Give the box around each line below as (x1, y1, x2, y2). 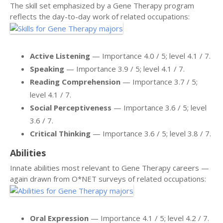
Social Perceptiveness (30, 102, 111, 112)
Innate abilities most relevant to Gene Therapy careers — (10, 162, 209, 173)
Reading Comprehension (30, 76, 120, 87)
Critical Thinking (30, 128, 91, 138)
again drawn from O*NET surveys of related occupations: (10, 173, 206, 184)
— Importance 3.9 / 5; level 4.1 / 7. (64, 63, 185, 74)
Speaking (30, 63, 64, 74)
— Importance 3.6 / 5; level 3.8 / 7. (91, 128, 211, 138)
